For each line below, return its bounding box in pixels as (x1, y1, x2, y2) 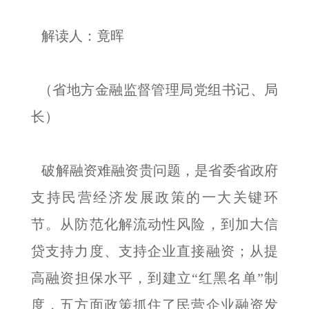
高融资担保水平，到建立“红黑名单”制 (31, 270, 278, 286)
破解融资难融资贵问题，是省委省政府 (31, 163, 278, 178)
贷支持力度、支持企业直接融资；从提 (31, 243, 278, 259)
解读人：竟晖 (31, 28, 124, 43)
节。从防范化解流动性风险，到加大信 (31, 217, 278, 232)
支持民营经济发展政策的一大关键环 (31, 190, 278, 205)
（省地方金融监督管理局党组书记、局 (31, 82, 278, 97)
